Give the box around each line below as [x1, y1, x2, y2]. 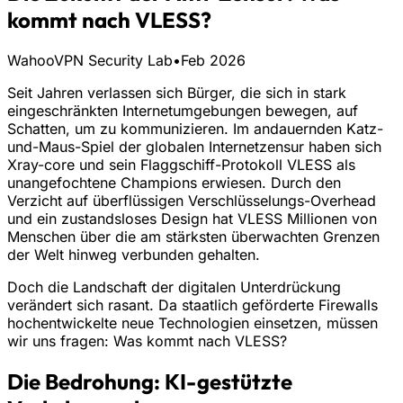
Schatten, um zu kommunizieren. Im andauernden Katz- [7, 119, 383, 138]
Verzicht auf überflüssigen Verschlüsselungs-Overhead [7, 191, 376, 210]
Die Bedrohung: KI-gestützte [7, 367, 292, 395]
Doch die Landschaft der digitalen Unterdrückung [7, 277, 341, 296]
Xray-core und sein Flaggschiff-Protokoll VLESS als [7, 155, 355, 174]
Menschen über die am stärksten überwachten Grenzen [7, 227, 380, 246]
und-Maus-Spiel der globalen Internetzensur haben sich [7, 137, 381, 156]
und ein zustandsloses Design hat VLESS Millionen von [7, 209, 377, 228]
